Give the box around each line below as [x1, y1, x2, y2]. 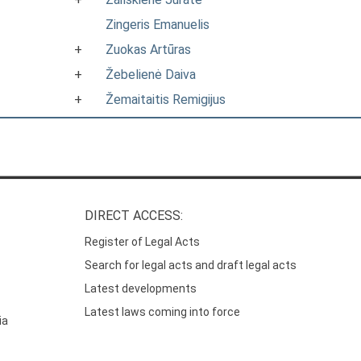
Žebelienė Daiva [106, 67, 196, 82]
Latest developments [85, 282, 197, 296]
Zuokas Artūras [106, 42, 191, 57]
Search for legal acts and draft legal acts [85, 259, 297, 272]
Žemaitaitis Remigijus [106, 92, 226, 107]
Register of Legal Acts [85, 235, 201, 249]
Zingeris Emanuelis [106, 17, 210, 32]
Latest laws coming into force [85, 305, 241, 319]
